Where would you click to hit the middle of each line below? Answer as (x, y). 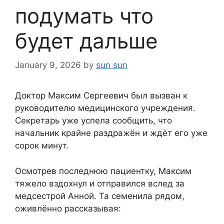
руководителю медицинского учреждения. (105, 108)
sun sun (112, 65)
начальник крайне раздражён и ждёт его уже (111, 133)
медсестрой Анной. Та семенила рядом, (100, 196)
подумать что (84, 15)
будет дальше (86, 40)
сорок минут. (42, 146)
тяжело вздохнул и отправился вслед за (100, 183)
